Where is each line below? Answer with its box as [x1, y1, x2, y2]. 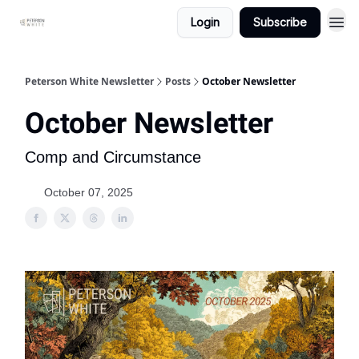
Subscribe [253, 15, 307, 29]
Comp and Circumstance [25, 148, 201, 166]
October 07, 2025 [44, 186, 133, 199]
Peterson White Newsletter [25, 75, 154, 88]
